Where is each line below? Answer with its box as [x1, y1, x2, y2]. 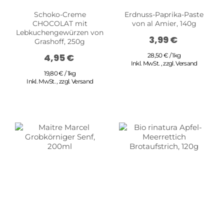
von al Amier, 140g [131, 19, 196, 28]
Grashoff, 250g [34, 37, 85, 46]
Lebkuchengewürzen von [16, 28, 104, 37]
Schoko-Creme [33, 10, 86, 19]
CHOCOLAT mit [32, 19, 87, 28]
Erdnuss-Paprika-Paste [124, 10, 204, 19]
